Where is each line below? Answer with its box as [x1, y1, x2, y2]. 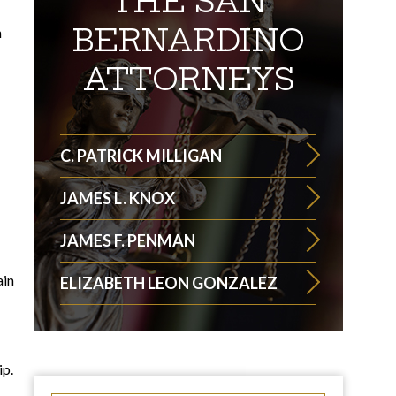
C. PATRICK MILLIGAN [60, 146, 222, 165]
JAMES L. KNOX [60, 188, 175, 208]
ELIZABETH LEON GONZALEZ [60, 273, 278, 293]
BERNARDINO [72, 21, 305, 59]
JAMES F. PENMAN [60, 231, 195, 250]
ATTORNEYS [82, 60, 294, 98]
